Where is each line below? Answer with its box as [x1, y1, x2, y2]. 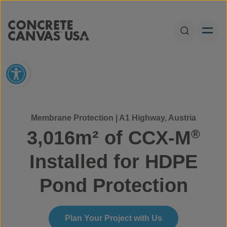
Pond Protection [39, 174, 188, 196]
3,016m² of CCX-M [27, 127, 191, 148]
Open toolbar [6, 59, 130, 82]
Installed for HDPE [29, 150, 198, 172]
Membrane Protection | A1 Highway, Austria [31, 113, 196, 122]
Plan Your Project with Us [65, 213, 162, 222]
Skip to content [121, 10, 179, 19]
